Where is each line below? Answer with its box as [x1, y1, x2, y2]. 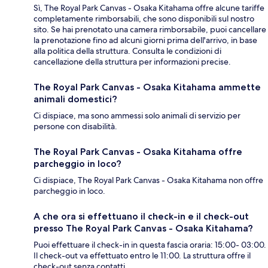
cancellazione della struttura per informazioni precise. [33, 56, 231, 68]
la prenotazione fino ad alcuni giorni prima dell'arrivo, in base [33, 35, 257, 46]
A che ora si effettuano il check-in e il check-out [33, 211, 249, 223]
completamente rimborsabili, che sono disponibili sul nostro [33, 13, 254, 25]
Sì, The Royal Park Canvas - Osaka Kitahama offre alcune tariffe [33, 2, 264, 14]
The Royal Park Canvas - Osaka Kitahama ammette [33, 81, 261, 93]
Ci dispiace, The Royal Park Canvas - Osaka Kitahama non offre [33, 175, 263, 186]
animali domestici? [33, 93, 117, 105]
